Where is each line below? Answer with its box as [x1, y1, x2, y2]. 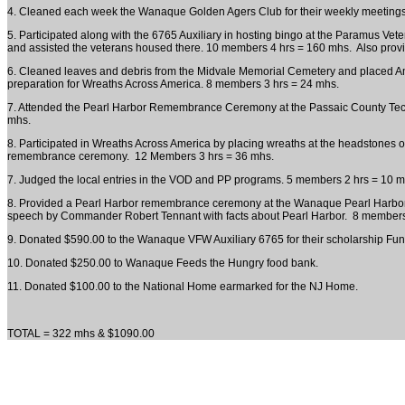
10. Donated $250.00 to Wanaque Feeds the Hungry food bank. [7, 257, 318, 269]
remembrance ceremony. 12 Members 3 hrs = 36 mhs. [7, 150, 274, 163]
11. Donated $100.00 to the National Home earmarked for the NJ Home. [7, 280, 358, 293]
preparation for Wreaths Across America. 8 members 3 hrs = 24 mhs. [7, 78, 339, 90]
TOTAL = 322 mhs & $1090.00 [7, 327, 155, 340]
